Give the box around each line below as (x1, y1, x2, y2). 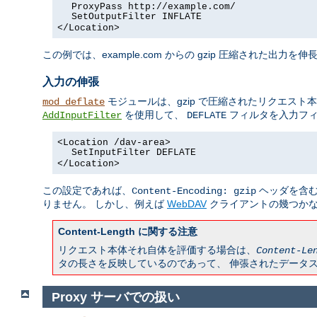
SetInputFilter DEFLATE (71, 146, 196, 158)
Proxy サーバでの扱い (51, 289, 180, 304)
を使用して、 (122, 108, 187, 120)
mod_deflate (42, 96, 105, 108)
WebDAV (167, 197, 207, 209)
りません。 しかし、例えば (42, 197, 167, 209)
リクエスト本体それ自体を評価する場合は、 (58, 243, 256, 255)
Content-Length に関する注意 (58, 225, 197, 237)
